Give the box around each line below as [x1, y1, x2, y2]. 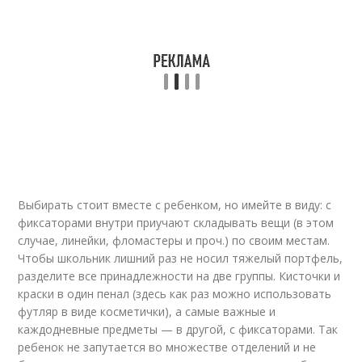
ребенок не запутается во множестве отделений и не [18, 339, 317, 355]
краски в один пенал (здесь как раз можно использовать [18, 286, 332, 301]
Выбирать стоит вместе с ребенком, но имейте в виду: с [18, 197, 332, 213]
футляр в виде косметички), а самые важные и [18, 304, 276, 319]
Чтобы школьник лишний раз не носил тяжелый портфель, [18, 250, 343, 266]
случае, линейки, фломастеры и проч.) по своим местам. [18, 233, 330, 248]
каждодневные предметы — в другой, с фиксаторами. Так [18, 322, 339, 337]
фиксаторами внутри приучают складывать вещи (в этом [18, 215, 335, 230]
